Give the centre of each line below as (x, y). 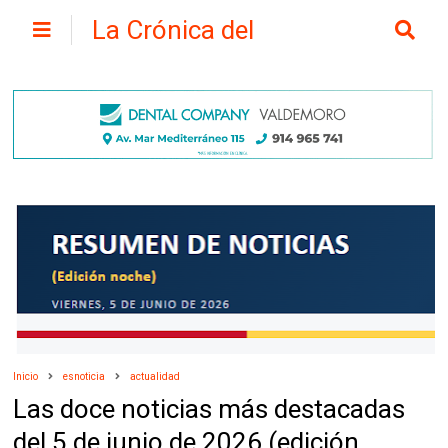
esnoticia (84, 377)
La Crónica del (173, 30)
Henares (140, 60)
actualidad (155, 377)
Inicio (26, 377)
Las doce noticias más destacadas (209, 409)
